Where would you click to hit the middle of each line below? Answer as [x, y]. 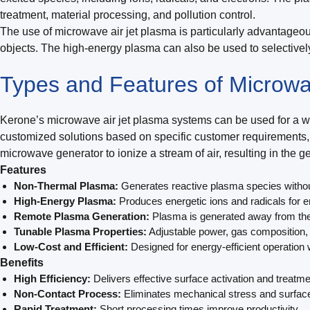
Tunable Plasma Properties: [80, 231]
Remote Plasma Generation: [82, 216]
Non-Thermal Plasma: [66, 185]
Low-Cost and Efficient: [71, 246]
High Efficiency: [52, 278]
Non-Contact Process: [67, 293]
